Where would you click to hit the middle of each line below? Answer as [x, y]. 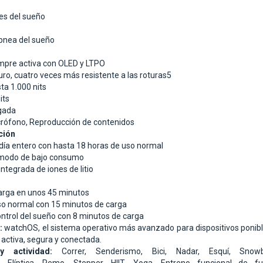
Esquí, [224, 252]
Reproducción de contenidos [82, 122]
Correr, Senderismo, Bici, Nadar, [130, 252]
